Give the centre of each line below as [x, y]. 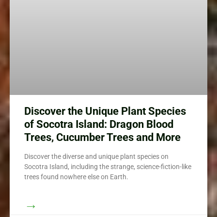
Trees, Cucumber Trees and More [102, 138]
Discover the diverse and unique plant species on [96, 157]
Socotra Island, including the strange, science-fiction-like [108, 167]
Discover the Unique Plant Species [105, 111]
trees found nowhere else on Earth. [76, 177]
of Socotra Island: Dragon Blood [99, 124]
